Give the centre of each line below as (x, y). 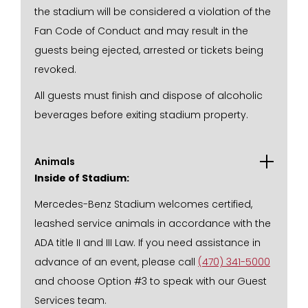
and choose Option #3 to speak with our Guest (151, 281)
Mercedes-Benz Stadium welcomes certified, (143, 204)
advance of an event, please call (116, 262)
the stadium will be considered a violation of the (153, 12)
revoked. (55, 69)
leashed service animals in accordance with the (153, 223)
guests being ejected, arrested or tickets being (149, 50)
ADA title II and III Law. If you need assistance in (147, 243)
